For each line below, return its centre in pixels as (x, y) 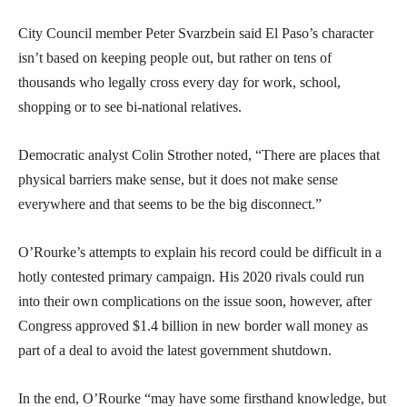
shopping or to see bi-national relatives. (130, 106)
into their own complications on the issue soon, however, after (195, 301)
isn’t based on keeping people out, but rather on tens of (175, 57)
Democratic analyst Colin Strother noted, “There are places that (199, 154)
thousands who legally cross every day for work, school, (179, 82)
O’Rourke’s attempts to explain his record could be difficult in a (200, 252)
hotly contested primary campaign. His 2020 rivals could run (191, 276)
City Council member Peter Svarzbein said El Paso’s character (196, 33)
